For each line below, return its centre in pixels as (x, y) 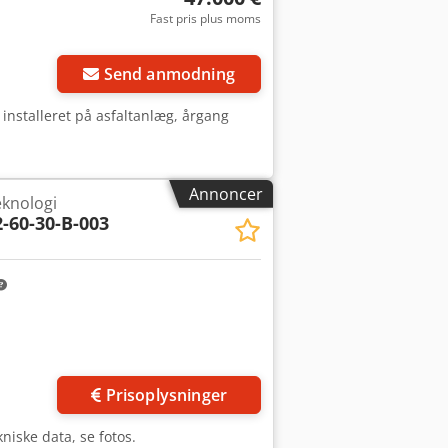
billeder (281, 370)
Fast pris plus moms (205, 19)
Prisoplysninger (166, 394)
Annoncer (226, 193)
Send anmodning (169, 73)
